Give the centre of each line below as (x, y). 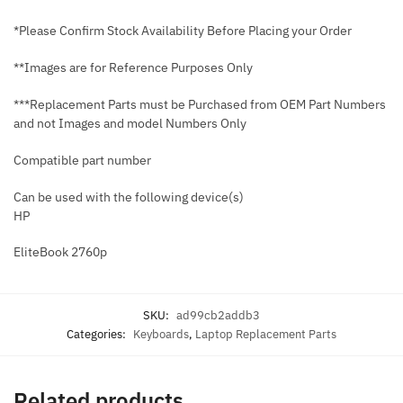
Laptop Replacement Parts (266, 335)
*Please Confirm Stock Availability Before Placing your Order (183, 31)
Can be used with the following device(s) (129, 197)
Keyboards (161, 335)
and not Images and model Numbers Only (130, 123)
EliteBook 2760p (60, 252)
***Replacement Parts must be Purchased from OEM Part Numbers (200, 104)
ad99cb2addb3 (218, 316)
